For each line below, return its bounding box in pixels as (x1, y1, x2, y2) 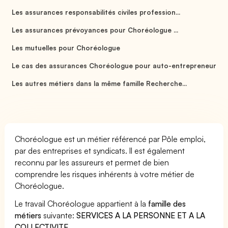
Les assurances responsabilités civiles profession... (11, 8, 181, 16)
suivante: (41, 210, 77, 220)
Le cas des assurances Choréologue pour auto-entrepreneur (11, 61, 217, 70)
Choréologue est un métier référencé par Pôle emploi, (15, 133, 206, 144)
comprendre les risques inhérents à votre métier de (15, 168, 195, 179)
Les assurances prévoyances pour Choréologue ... (11, 25, 179, 34)
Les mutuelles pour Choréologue (11, 43, 120, 52)
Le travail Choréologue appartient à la (15, 198, 149, 209)
